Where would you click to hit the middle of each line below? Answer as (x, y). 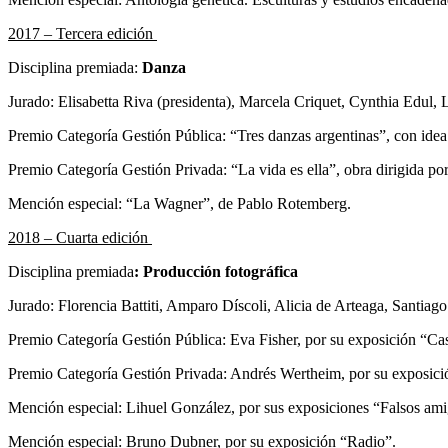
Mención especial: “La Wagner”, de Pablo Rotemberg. (179, 203)
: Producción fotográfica (216, 271)
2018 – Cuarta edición (80, 237)
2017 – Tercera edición (82, 33)
